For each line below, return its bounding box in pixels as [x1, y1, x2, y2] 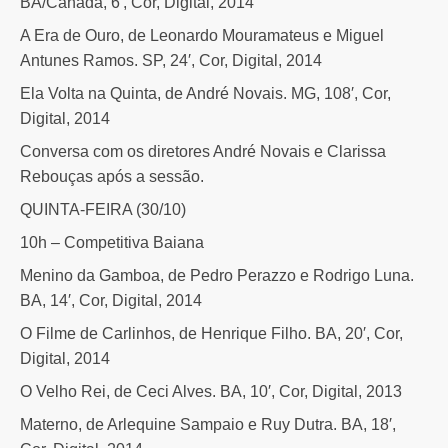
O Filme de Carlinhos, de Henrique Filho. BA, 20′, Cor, [20, 324, 403, 342]
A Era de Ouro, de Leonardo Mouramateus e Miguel [20, 26, 384, 44]
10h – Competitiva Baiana [20, 233, 204, 251]
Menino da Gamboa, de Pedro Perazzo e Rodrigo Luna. [20, 266, 414, 284]
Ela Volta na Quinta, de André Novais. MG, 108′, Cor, [20, 84, 391, 102]
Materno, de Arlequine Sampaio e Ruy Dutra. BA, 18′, [20, 415, 396, 433]
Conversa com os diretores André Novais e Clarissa [20, 142, 386, 160]
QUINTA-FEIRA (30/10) [20, 200, 186, 218]
